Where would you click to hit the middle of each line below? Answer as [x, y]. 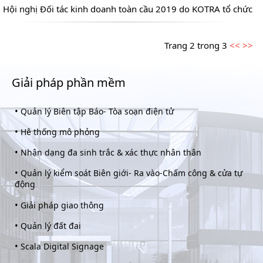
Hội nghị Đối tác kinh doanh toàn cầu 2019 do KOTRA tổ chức [128, 9]
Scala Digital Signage [63, 246]
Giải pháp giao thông [63, 205]
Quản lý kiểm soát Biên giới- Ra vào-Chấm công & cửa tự [132, 173]
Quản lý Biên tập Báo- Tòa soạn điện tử [97, 111]
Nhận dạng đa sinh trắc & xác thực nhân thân [111, 152]
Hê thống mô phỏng [60, 131]
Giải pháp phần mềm [69, 82]
